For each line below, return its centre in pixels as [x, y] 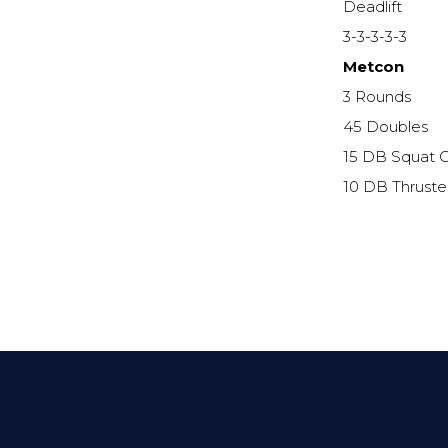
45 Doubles [386, 127]
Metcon [374, 67]
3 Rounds [377, 97]
